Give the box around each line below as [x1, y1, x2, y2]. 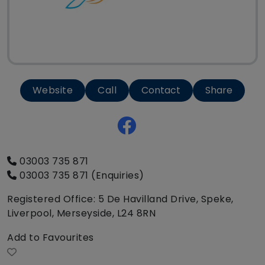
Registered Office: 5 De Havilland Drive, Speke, [7, 192, 234, 206]
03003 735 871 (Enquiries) [17, 169, 144, 183]
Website [32, 83, 73, 98]
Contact [141, 83, 181, 98]
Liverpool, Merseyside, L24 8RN [7, 206, 156, 221]
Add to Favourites [7, 231, 94, 245]
